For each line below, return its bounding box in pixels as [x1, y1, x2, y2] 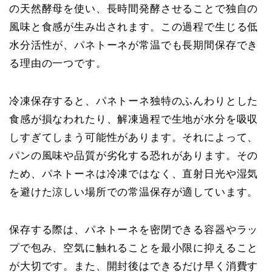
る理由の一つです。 [9, 58, 107, 70]
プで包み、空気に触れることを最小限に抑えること [9, 242, 259, 254]
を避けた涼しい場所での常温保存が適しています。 [9, 186, 259, 199]
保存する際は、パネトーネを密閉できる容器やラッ [9, 224, 259, 236]
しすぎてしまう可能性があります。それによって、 [9, 132, 259, 144]
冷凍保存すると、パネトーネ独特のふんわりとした [9, 95, 259, 107]
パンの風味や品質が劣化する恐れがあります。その [9, 150, 259, 162]
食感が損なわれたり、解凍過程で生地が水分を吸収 [9, 114, 259, 126]
